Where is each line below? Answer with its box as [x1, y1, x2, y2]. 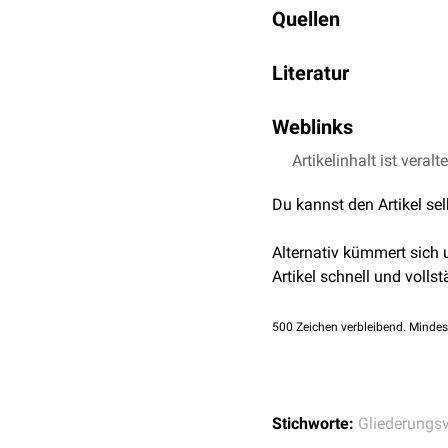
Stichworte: [272, 414, 354, 433]
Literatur [272, 61, 349, 85]
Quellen [272, 7, 340, 31]
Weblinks [272, 115, 353, 139]
